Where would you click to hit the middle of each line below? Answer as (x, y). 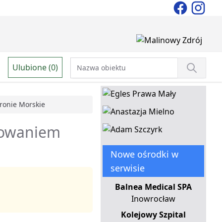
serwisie (127, 168)
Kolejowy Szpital (153, 215)
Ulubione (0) (35, 67)
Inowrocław (153, 199)
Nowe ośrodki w (144, 154)
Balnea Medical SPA (153, 187)
